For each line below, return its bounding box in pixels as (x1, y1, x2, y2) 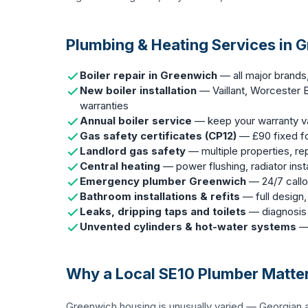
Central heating (80, 159, 160, 173)
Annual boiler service (80, 114, 192, 127)
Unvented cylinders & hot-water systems (80, 220, 296, 233)
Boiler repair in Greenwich (80, 69, 217, 82)
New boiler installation (80, 84, 197, 97)
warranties (80, 99, 129, 112)
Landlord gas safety (80, 144, 186, 157)
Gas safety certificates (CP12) (80, 129, 236, 142)
